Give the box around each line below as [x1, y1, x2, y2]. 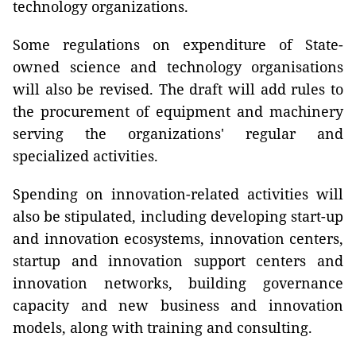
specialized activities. [13, 146, 158, 165]
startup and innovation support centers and [13, 251, 343, 270]
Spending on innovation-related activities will [13, 184, 343, 203]
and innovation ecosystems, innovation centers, [13, 229, 343, 248]
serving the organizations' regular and [13, 124, 343, 143]
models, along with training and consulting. [13, 318, 312, 337]
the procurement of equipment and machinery [13, 102, 343, 121]
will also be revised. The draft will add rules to [13, 79, 343, 99]
